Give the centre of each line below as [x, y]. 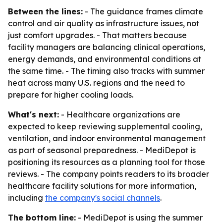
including [27, 198]
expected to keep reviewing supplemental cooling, [105, 126]
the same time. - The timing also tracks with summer [106, 71]
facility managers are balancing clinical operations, [107, 47]
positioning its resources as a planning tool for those [107, 162]
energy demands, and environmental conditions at [105, 59]
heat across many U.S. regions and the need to [96, 83]
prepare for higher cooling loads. [71, 95]
